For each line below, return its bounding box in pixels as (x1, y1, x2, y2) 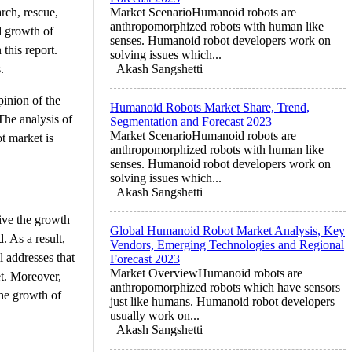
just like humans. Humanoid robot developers (110, 294, 335, 308)
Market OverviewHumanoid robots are (110, 266, 302, 280)
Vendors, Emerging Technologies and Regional (110, 237, 344, 251)
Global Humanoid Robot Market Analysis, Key (110, 223, 345, 237)
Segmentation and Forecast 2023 (110, 114, 272, 128)
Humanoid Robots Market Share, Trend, (110, 100, 310, 114)
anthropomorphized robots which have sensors (110, 280, 340, 294)
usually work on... (110, 308, 200, 322)
